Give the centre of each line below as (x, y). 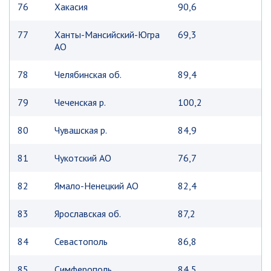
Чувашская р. (81, 130)
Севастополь (81, 241)
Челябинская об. (88, 74)
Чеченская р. (80, 102)
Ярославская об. (88, 214)
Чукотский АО (83, 158)
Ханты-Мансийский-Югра (107, 34)
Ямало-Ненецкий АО (96, 186)
